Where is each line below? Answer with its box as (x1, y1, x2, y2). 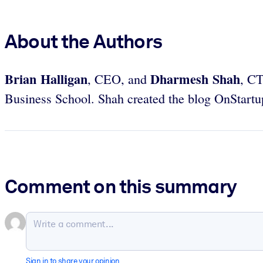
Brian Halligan (5, 69, 87, 89)
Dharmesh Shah (147, 69, 240, 89)
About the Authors (5, 29, 162, 53)
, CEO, (87, 70, 124, 87)
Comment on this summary (5, 174, 237, 198)
